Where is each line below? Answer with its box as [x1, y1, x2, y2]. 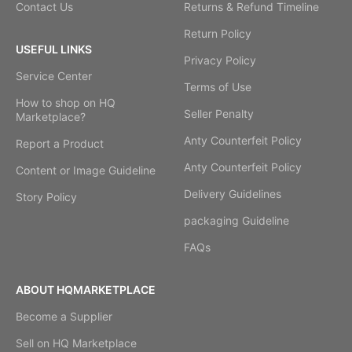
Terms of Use [183, 80, 251, 94]
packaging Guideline [183, 214, 289, 228]
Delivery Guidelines [183, 187, 281, 201]
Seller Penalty [183, 107, 254, 121]
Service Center [16, 69, 92, 83]
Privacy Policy [183, 53, 256, 68]
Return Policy [183, 27, 251, 41]
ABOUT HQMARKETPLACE [16, 283, 156, 297]
